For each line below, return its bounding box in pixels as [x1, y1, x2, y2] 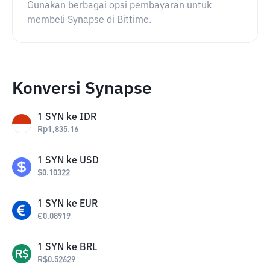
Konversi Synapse [12, 81, 152, 98]
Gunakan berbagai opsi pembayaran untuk [27, 1, 212, 11]
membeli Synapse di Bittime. [27, 16, 151, 25]
